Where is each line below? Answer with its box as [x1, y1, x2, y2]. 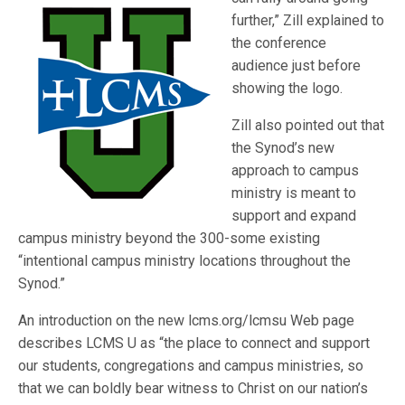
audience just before [231, 57, 362, 74]
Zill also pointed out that [231, 117, 385, 134]
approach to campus [231, 162, 360, 179]
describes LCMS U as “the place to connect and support [18, 334, 371, 352]
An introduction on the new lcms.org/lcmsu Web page [18, 312, 355, 329]
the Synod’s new [231, 139, 335, 156]
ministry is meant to [231, 184, 357, 202]
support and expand [231, 207, 357, 224]
